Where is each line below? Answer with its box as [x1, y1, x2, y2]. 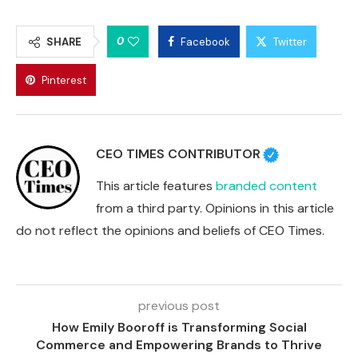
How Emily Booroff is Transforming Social [51, 319, 307, 336]
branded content [216, 177, 317, 195]
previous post [138, 297, 220, 315]
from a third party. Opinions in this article [96, 200, 334, 217]
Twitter [273, 35, 307, 50]
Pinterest [42, 74, 86, 88]
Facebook [181, 35, 230, 50]
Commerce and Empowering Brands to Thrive [36, 336, 322, 354]
